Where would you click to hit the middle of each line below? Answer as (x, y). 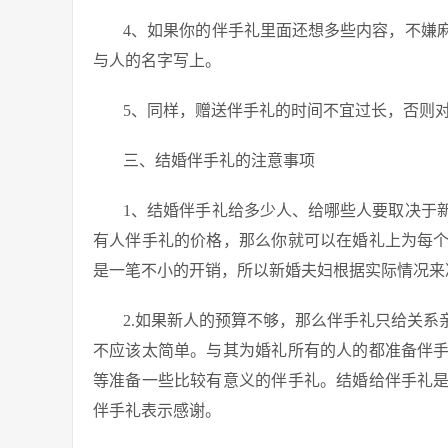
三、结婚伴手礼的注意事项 (219, 160)
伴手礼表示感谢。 (157, 410)
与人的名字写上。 (157, 60)
